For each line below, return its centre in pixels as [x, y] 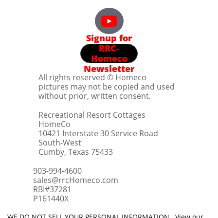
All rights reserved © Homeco [92, 77]
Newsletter [109, 69]
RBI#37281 [52, 189]
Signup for [109, 38]
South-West [60, 143]
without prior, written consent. [95, 96]
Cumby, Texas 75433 [76, 152]
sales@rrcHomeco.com [76, 180]
